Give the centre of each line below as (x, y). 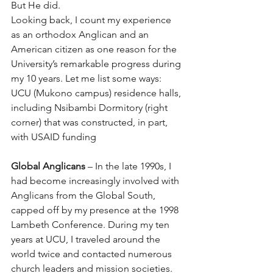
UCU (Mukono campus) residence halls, (97, 93)
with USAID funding (54, 137)
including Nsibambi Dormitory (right (90, 108)
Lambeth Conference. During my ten (91, 225)
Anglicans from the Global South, (84, 196)
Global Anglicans (48, 166)
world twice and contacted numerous (93, 254)
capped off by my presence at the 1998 (96, 210)
